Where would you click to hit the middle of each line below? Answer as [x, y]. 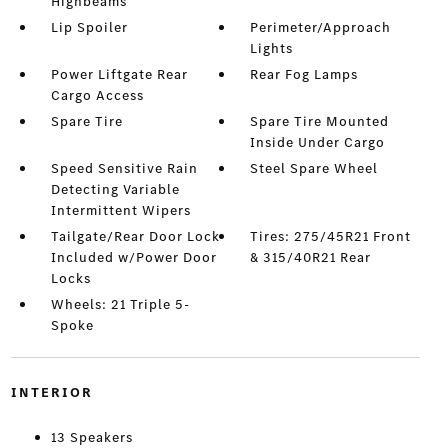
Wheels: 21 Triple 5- [120, 304]
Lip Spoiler [89, 27]
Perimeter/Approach [321, 27]
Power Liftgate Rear [119, 74]
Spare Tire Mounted [320, 121]
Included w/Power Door [133, 257]
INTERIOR [51, 392]
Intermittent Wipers [120, 210]
